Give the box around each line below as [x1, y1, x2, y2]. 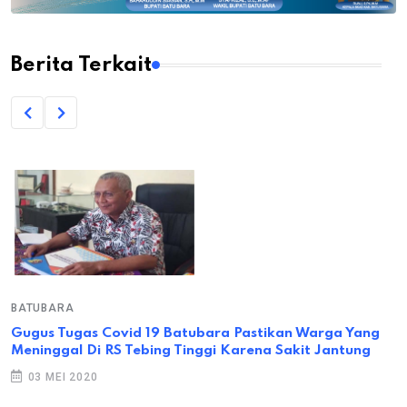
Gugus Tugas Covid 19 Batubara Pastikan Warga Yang [11, 326, 380, 342]
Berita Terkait [11, 55, 152, 76]
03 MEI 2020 [24, 371, 98, 384]
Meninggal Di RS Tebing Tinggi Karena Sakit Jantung [11, 343, 371, 359]
